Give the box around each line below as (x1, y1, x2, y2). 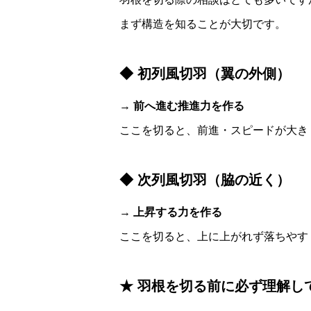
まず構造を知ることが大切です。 (119, 18, 286, 30)
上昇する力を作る (133, 206, 222, 218)
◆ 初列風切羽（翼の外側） (119, 66, 290, 81)
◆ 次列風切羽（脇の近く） (119, 172, 290, 187)
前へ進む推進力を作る (133, 100, 244, 112)
